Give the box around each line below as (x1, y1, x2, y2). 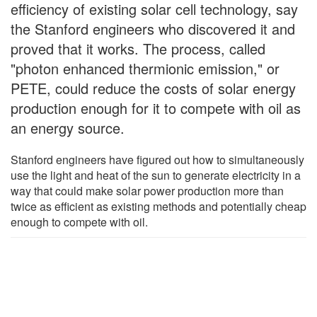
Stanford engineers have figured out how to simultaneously (11, 151, 304, 168)
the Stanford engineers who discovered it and (11, 18, 295, 39)
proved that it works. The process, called (11, 38, 265, 59)
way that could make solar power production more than (11, 182, 284, 199)
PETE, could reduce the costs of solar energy (11, 77, 296, 98)
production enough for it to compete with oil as (11, 97, 301, 118)
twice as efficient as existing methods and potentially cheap (11, 197, 306, 214)
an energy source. (11, 117, 125, 138)
